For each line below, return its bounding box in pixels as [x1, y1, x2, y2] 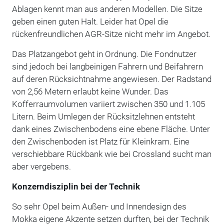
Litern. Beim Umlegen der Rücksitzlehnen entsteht [11, 111, 195, 121]
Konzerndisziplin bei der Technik [11, 181, 140, 191]
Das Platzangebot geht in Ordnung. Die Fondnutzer [11, 48, 196, 59]
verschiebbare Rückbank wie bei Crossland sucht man [11, 148, 211, 159]
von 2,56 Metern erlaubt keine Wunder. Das [11, 86, 168, 96]
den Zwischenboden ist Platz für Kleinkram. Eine [11, 136, 189, 146]
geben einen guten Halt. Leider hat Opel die [11, 16, 168, 26]
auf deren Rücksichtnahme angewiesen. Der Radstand [11, 73, 211, 84]
